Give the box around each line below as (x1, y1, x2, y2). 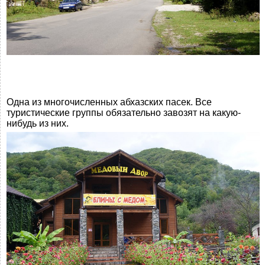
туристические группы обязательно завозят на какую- (7, 108, 241, 118)
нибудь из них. (7, 118, 69, 129)
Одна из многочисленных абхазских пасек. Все (7, 97, 212, 108)
